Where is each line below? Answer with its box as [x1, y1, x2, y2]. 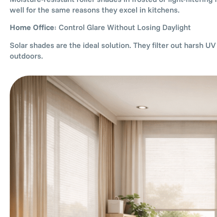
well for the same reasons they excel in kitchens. [10, 5, 180, 15]
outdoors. [10, 50, 43, 61]
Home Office [10, 22, 54, 32]
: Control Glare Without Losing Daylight [54, 22, 191, 32]
